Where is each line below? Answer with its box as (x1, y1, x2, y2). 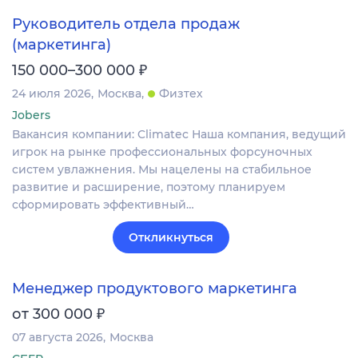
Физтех (159, 86, 203, 101)
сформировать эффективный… (12, 197, 194, 213)
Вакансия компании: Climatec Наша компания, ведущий (12, 127, 346, 142)
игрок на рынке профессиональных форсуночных (12, 145, 312, 160)
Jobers (12, 108, 50, 123)
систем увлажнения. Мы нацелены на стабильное (12, 162, 312, 177)
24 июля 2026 (12, 86, 91, 101)
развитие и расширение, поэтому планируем (12, 180, 285, 195)
